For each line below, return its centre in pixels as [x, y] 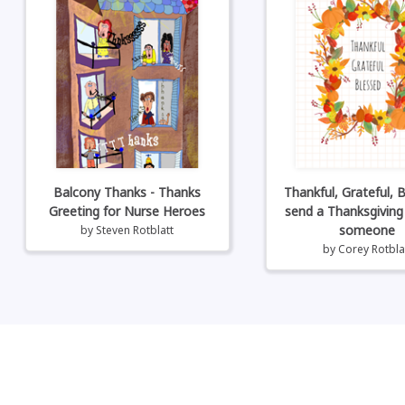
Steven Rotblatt [135, 230]
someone [367, 230]
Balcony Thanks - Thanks [127, 192]
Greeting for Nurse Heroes [127, 211]
